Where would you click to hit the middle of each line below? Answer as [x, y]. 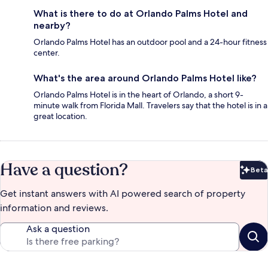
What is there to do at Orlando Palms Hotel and [141, 14]
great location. [60, 116]
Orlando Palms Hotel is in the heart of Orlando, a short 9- [138, 95]
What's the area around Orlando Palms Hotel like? [145, 78]
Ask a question [58, 229]
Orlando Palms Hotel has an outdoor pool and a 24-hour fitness [150, 42]
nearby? [52, 26]
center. [47, 53]
